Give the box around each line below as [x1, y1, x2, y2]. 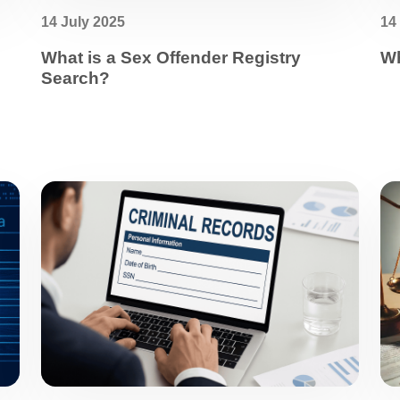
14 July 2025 [41, 14, 125, 29]
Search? [41, 69, 110, 87]
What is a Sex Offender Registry [41, 48, 301, 67]
